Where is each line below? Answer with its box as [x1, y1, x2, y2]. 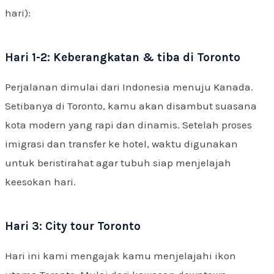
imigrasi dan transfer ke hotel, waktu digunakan [5, 137, 238, 150]
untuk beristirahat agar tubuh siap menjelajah [5, 156, 231, 169]
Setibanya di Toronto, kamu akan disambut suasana [5, 99, 257, 112]
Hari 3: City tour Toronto [5, 219, 141, 233]
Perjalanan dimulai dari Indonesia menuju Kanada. [5, 80, 253, 93]
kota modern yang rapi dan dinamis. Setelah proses [5, 118, 252, 131]
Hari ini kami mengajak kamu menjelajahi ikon [5, 249, 236, 262]
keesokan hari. [5, 175, 76, 188]
